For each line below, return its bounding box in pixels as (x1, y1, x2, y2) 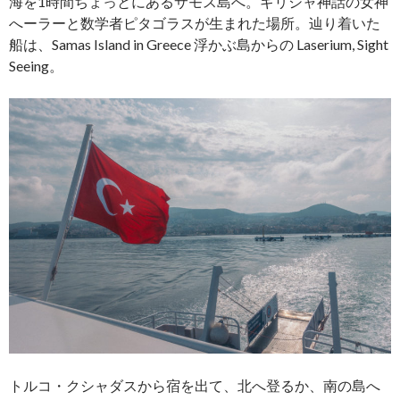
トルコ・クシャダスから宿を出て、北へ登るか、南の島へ (9, 376, 380, 394)
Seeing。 (9, 57, 63, 75)
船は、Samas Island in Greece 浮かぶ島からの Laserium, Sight (9, 36, 388, 54)
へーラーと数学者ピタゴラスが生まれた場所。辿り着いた (9, 14, 380, 32)
